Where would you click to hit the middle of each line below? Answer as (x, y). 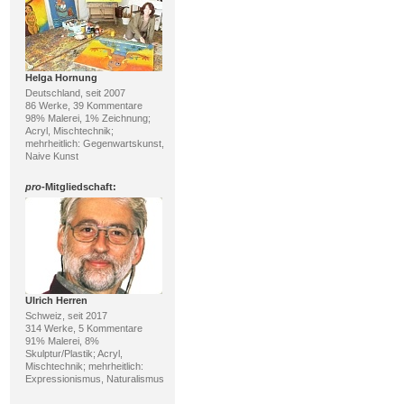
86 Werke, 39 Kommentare (83, 106)
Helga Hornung (61, 78)
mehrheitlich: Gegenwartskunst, (94, 143)
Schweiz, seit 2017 (66, 316)
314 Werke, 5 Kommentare (83, 328)
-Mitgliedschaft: (78, 187)
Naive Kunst (51, 156)
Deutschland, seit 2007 (75, 93)
